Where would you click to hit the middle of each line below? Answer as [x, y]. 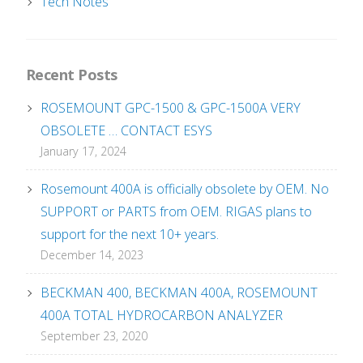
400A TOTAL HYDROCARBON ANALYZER [162, 316]
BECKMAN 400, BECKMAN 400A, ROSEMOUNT [179, 293]
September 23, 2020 [94, 336]
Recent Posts [72, 75]
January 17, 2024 [84, 152]
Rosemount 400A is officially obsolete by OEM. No [185, 189]
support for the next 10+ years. [130, 235]
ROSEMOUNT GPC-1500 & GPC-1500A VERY [171, 108]
